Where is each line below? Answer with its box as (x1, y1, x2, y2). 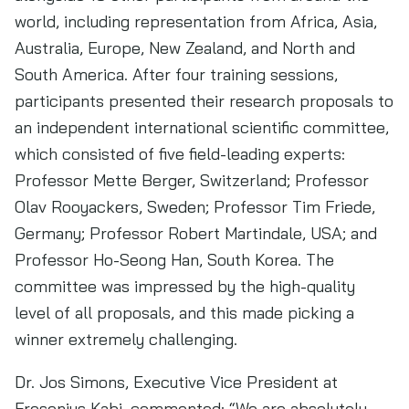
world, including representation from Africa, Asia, (15, 11, 377, 32)
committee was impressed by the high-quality (15, 276, 355, 297)
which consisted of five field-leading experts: (15, 143, 345, 164)
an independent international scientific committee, (15, 117, 389, 138)
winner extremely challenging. (15, 329, 237, 350)
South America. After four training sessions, (15, 64, 338, 85)
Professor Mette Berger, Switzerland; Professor (15, 170, 369, 191)
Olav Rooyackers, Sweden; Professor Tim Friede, (15, 196, 375, 217)
